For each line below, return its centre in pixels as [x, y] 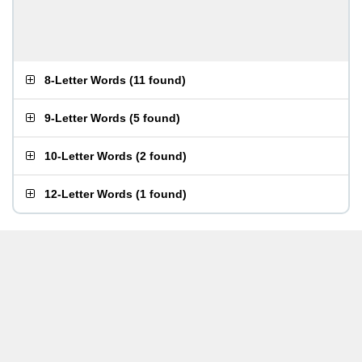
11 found [158, 80]
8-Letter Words [85, 80]
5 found [155, 118]
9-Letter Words [85, 118]
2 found [161, 156]
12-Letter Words [88, 194]
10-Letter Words [88, 156]
